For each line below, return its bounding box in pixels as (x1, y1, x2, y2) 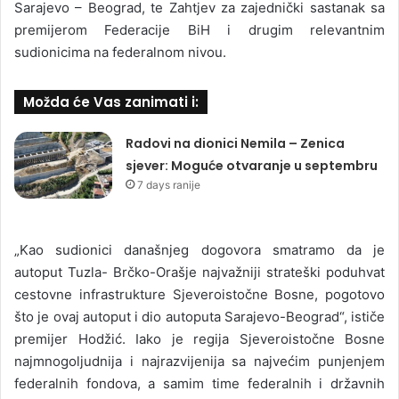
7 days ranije (137, 178, 201, 191)
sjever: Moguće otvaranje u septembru (126, 157, 379, 175)
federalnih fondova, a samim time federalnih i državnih (14, 375, 385, 392)
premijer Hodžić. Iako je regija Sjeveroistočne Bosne (14, 330, 385, 347)
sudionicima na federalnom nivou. (14, 44, 226, 61)
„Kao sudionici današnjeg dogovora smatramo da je (14, 241, 385, 258)
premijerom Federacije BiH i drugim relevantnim (14, 21, 385, 38)
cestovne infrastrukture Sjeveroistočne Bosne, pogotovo (14, 286, 385, 303)
